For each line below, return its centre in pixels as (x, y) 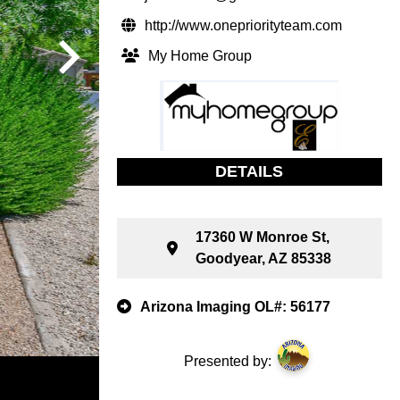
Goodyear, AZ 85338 (264, 259)
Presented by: (227, 361)
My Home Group (200, 56)
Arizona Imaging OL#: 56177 (235, 307)
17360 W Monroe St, (263, 237)
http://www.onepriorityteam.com (243, 25)
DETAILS (250, 172)
